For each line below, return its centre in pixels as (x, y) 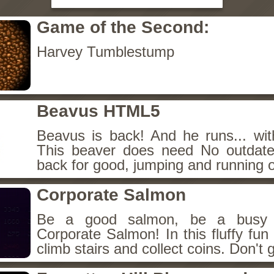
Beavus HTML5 (98, 111)
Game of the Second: (123, 27)
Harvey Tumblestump (106, 52)
